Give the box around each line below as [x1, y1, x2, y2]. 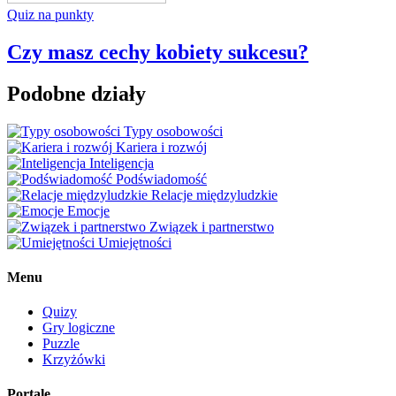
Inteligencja [89, 155, 154, 171]
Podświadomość [116, 171, 207, 187]
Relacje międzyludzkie [151, 187, 278, 202]
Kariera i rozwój [116, 139, 207, 155]
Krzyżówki [42, 352, 105, 368]
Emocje [67, 202, 110, 218]
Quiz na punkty [7, 6, 94, 22]
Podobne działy [7, 81, 146, 105]
